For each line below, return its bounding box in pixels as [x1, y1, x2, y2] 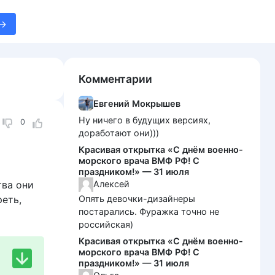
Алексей [93, 179, 130, 189]
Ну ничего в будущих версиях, [79, 115, 211, 125]
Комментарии [79, 72, 152, 85]
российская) [79, 219, 133, 230]
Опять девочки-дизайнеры [79, 193, 195, 204]
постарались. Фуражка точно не [79, 206, 219, 217]
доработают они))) [79, 128, 159, 138]
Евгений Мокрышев [93, 98, 180, 109]
